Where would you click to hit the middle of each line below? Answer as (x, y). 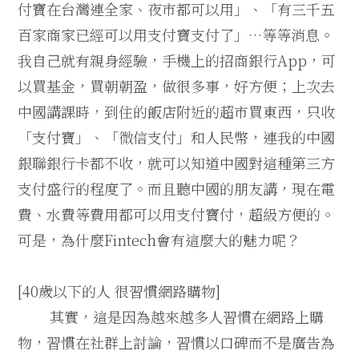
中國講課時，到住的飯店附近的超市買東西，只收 (177, 112)
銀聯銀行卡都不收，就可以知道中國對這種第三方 (177, 163)
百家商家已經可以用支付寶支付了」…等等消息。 (176, 35)
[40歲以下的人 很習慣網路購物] (119, 291)
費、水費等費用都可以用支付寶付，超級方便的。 (177, 214)
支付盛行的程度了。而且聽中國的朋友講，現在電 (177, 189)
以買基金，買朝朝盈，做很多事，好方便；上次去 (177, 86)
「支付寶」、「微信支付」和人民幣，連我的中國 (177, 137)
